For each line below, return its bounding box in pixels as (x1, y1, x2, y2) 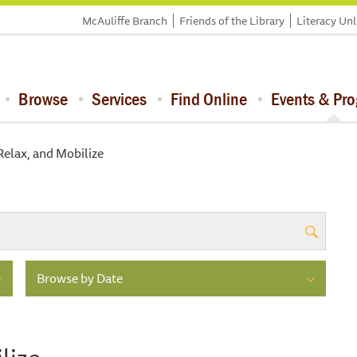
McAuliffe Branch (82, 12, 167, 29)
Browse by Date (36, 268, 123, 288)
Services (92, 88, 147, 110)
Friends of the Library (179, 12, 284, 29)
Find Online (171, 88, 247, 110)
